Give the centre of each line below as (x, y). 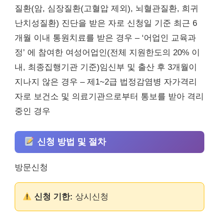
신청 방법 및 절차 (70, 142)
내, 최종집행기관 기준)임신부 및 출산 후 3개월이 (106, 67)
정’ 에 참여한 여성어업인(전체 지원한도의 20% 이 (107, 52)
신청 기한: (54, 197)
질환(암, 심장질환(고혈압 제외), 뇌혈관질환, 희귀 (107, 8)
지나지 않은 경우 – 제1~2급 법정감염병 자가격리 (106, 82)
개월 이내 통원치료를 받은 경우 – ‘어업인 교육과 (105, 38)
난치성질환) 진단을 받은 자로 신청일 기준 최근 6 (106, 23)
